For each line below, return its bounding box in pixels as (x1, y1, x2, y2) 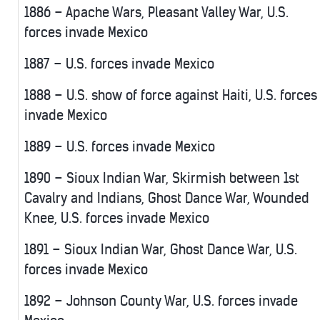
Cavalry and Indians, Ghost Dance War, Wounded (24, 190, 309, 207)
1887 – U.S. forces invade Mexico (24, 56, 214, 73)
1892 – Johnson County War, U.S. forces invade (24, 293, 298, 310)
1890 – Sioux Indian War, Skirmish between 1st (24, 170, 299, 187)
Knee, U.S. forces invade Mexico (24, 210, 209, 227)
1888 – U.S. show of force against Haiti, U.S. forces (24, 87, 317, 104)
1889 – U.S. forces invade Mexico (24, 139, 215, 156)
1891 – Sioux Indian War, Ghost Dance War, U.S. (24, 241, 297, 259)
